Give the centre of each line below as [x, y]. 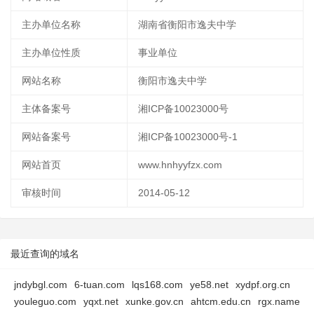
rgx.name [279, 301]
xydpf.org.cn [263, 285]
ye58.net [209, 285]
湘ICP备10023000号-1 [188, 137]
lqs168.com [157, 285]
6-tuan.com [100, 285]
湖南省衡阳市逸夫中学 [187, 25]
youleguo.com [45, 301]
